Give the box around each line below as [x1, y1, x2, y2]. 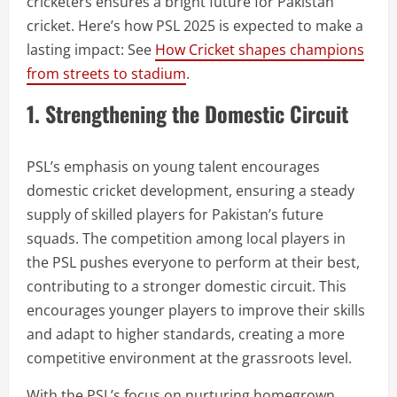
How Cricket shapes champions [155, 40, 364, 59]
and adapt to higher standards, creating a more [27, 324, 345, 344]
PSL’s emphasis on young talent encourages [27, 157, 320, 176]
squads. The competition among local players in [27, 229, 346, 248]
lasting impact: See [27, 40, 155, 59]
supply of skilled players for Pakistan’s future [27, 205, 323, 224]
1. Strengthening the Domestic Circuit [27, 97, 348, 129]
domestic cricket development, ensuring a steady [27, 181, 354, 200]
